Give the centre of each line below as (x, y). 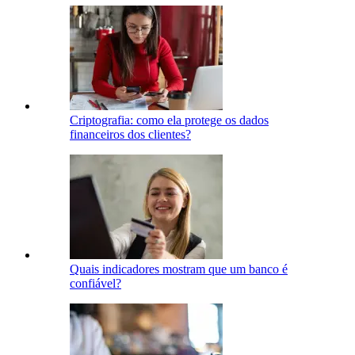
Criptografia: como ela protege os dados (169, 120)
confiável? (95, 284)
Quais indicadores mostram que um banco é (179, 269)
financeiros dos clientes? (130, 135)
